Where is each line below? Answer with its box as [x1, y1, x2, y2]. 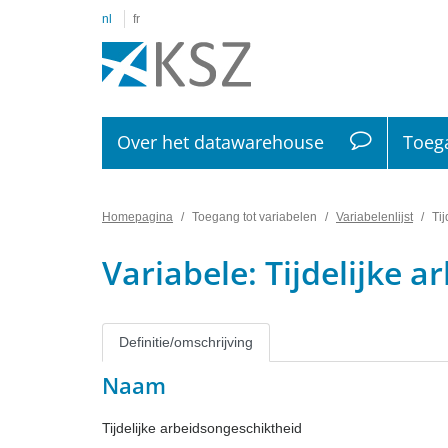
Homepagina [102, 209, 173, 224]
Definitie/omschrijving [119, 333, 253, 350]
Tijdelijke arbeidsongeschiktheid [102, 419, 302, 436]
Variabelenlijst [336, 209, 413, 224]
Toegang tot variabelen [192, 209, 317, 224]
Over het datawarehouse [117, 130, 324, 155]
